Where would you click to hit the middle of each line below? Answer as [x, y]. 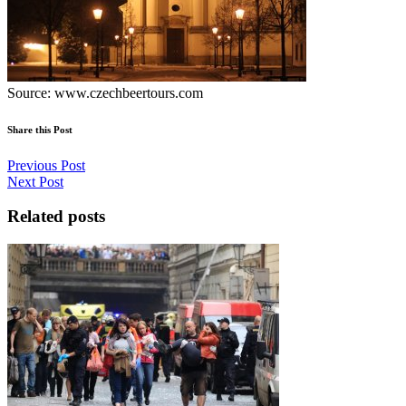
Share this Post [40, 129]
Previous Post [46, 165]
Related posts [56, 217]
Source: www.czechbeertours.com [105, 92]
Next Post [35, 181]
